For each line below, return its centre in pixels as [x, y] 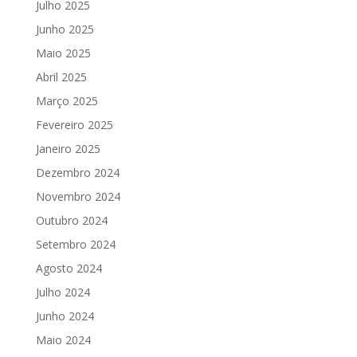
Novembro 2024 [78, 197]
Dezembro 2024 [77, 173]
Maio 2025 [63, 53]
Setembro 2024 [75, 245]
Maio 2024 [63, 340]
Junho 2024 [65, 316]
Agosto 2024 [69, 269]
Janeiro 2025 [68, 149]
